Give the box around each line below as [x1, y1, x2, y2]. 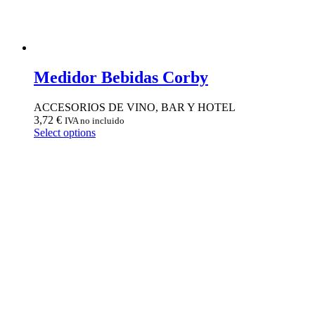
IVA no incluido [65, 115, 124, 126]
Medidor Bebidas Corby [34, 67, 208, 86]
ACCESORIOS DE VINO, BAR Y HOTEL [34, 101, 236, 113]
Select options [34, 126, 96, 139]
